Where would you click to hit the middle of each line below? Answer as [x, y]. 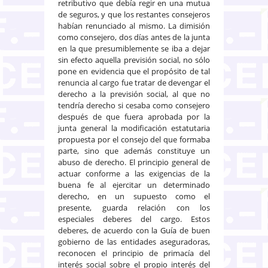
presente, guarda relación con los [134, 207]
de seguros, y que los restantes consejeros [134, 14]
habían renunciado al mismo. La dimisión [134, 25]
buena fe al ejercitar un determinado [134, 185]
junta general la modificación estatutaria [134, 128]
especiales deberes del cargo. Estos [134, 219]
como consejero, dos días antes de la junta [134, 37]
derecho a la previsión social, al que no [134, 94]
